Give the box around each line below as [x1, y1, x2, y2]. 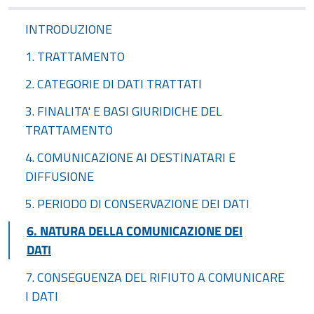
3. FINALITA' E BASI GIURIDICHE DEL [25, 102, 222, 121]
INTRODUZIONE [25, 20, 112, 39]
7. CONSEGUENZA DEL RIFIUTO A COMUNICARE [25, 268, 285, 287]
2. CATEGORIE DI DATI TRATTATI [25, 74, 202, 93]
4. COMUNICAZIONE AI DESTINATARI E [25, 148, 235, 167]
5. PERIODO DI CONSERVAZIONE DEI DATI [25, 194, 250, 213]
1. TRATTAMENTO [25, 47, 125, 66]
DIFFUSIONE [25, 167, 94, 186]
